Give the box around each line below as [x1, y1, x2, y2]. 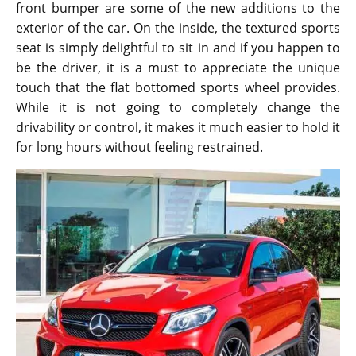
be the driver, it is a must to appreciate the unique [16, 59, 340, 77]
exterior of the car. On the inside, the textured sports [16, 19, 340, 37]
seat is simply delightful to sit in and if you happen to [16, 39, 340, 57]
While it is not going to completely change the [16, 99, 340, 117]
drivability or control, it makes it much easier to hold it [16, 118, 340, 137]
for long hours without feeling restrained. [16, 138, 263, 157]
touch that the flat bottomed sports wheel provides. [16, 79, 340, 97]
